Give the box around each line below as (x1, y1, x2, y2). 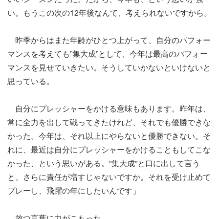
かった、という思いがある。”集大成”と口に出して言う (7, 157, 200, 169)
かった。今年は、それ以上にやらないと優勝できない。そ (7, 130, 211, 141)
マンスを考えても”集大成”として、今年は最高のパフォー (7, 48, 208, 59)
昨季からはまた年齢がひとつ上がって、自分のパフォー (7, 34, 211, 45)
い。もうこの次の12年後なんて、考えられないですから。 (7, 7, 212, 18)
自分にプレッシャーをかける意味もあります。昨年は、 (7, 103, 211, 114)
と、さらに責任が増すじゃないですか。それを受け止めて (7, 171, 211, 182)
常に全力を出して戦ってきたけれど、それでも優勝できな (7, 116, 211, 128)
